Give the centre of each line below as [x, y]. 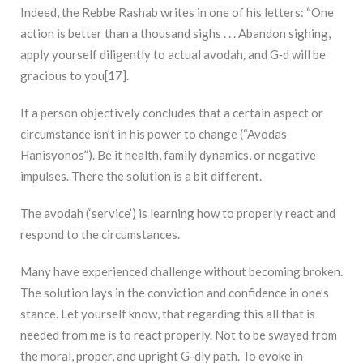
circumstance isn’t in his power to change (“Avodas [154, 134]
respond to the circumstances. [100, 235]
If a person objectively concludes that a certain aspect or [172, 113]
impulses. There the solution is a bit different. [141, 176]
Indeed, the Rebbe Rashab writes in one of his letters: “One [177, 13]
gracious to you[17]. [75, 76]
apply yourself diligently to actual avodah [132, 55]
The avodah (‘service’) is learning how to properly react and [178, 214]
